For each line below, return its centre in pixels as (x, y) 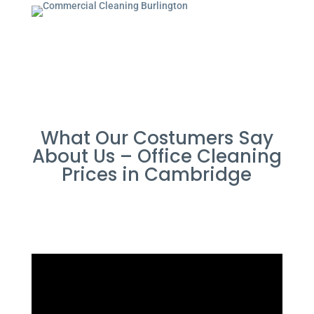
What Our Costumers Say (157, 138)
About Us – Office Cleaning (157, 156)
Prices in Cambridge (157, 175)
